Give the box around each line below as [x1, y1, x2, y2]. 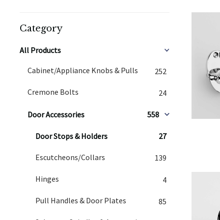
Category [20, 23, 62, 34]
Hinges [35, 173, 59, 184]
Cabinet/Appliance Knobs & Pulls [27, 65, 138, 75]
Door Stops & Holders [35, 131, 108, 141]
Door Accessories [27, 109, 84, 119]
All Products [20, 45, 61, 55]
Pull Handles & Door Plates [35, 195, 126, 206]
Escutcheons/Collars [35, 152, 105, 162]
